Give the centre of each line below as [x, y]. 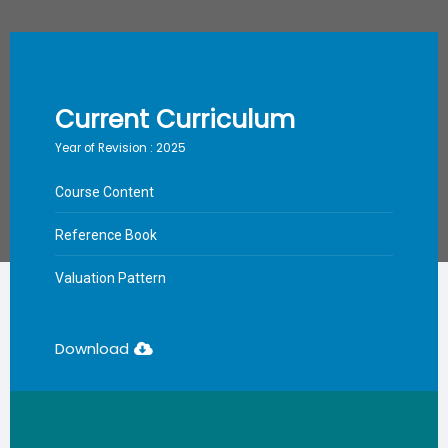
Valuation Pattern [110, 277]
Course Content [104, 191]
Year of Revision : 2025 [120, 147]
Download [92, 348]
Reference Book [106, 234]
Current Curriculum [175, 119]
